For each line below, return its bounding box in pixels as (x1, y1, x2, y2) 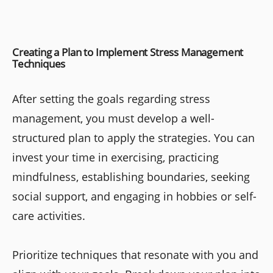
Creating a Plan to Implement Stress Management (12, 45, 244, 59)
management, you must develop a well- (12, 111, 214, 126)
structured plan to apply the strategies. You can (12, 130, 255, 145)
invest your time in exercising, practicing (12, 150, 219, 165)
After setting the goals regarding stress (12, 91, 210, 106)
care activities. (12, 208, 85, 223)
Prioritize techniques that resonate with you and (12, 247, 258, 262)
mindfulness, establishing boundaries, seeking (12, 169, 250, 184)
